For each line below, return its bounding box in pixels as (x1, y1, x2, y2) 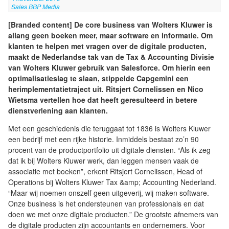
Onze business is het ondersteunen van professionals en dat (8, 198, 204, 209)
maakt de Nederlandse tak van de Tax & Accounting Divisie (8, 52, 214, 62)
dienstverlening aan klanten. (8, 105, 108, 116)
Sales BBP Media (11, 2, 60, 11)
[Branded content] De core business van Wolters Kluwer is (8, 19, 213, 30)
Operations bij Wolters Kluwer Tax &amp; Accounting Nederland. (8, 177, 216, 188)
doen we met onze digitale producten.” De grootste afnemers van (8, 209, 218, 220)
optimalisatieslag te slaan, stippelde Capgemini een (8, 73, 189, 84)
